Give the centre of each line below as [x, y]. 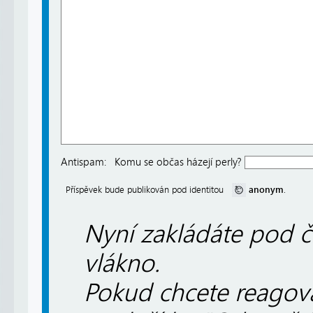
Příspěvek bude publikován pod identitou [149, 190]
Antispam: [83, 162]
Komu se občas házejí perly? [180, 162]
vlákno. [122, 263]
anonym [265, 190]
